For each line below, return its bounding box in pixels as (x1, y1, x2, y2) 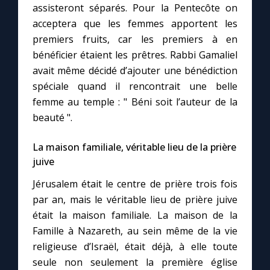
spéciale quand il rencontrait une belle (33, 80, 237, 93)
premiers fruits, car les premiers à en (33, 33, 237, 46)
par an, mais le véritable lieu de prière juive (33, 193, 237, 207)
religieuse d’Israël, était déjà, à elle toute (33, 240, 237, 254)
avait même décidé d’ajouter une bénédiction (33, 64, 237, 78)
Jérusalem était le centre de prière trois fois (33, 177, 237, 191)
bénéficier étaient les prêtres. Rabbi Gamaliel (33, 48, 237, 62)
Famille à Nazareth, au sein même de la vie (33, 224, 237, 238)
